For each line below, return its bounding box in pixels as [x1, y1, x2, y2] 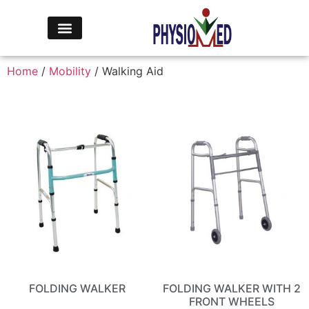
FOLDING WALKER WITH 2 [163, 281, 301, 296]
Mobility [49, 64, 91, 79]
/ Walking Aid [91, 64, 163, 79]
